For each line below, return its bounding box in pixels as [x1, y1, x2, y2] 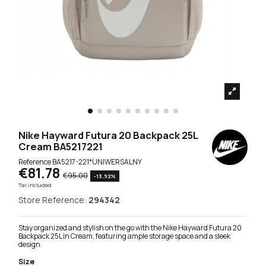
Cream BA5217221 [18, 140, 103, 154]
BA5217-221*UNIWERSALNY [52, 156, 142, 167]
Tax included [18, 181, 52, 189]
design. [18, 239, 43, 249]
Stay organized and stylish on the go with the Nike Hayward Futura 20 [18, 222, 242, 233]
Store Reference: [18, 194, 89, 206]
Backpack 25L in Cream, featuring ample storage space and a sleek [18, 230, 231, 241]
